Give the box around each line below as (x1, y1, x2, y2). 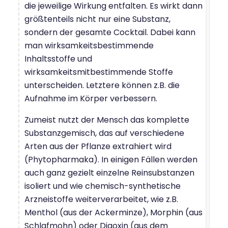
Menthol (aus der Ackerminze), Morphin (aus (24, 206, 203, 218)
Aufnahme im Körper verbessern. (24, 92, 157, 104)
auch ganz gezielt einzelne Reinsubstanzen (24, 166, 194, 179)
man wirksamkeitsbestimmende (24, 39, 154, 51)
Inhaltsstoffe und (24, 52, 92, 65)
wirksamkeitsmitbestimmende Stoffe (24, 66, 173, 78)
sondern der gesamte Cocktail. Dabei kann (24, 26, 195, 38)
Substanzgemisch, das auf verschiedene (24, 127, 184, 139)
